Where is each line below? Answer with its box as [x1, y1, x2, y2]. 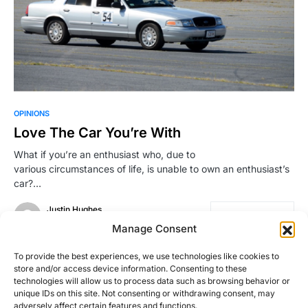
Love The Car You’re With [14, 124, 181, 141]
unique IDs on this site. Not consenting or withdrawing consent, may [14, 288, 275, 298]
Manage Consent [111, 222, 197, 235]
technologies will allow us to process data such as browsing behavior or [14, 276, 290, 286]
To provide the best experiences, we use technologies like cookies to [14, 251, 279, 261]
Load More [129, 273, 179, 285]
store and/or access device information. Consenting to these [14, 263, 247, 274]
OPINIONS [14, 108, 49, 118]
